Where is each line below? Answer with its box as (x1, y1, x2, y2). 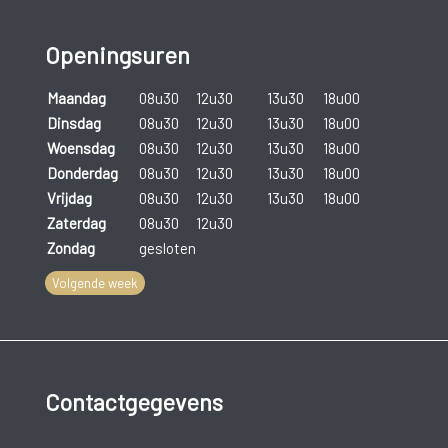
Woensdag (46, 138, 115, 157)
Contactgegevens (44, 388, 223, 417)
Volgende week (51, 274, 138, 291)
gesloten (138, 238, 196, 257)
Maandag (46, 88, 106, 107)
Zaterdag (46, 213, 106, 232)
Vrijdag (46, 188, 92, 207)
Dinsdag (46, 113, 101, 132)
